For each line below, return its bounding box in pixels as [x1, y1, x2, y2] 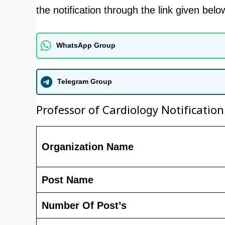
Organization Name [42, 141, 134, 152]
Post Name [42, 174, 93, 185]
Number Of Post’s [42, 199, 127, 211]
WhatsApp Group [56, 41, 116, 49]
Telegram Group [57, 77, 112, 85]
